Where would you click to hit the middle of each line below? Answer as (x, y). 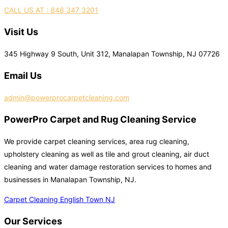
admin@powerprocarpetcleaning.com (67, 98)
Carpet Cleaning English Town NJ (60, 199)
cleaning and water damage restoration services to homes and (108, 167)
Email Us (23, 76)
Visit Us (21, 32)
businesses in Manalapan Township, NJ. (70, 180)
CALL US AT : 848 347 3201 (51, 10)
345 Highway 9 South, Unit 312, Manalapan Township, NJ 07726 (112, 54)
